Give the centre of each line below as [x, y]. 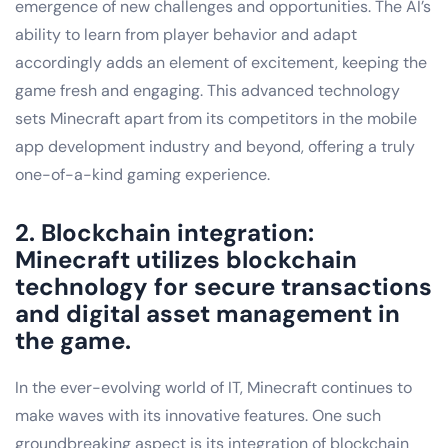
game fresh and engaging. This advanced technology [207, 90]
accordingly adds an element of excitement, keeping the [221, 62]
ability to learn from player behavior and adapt [186, 34]
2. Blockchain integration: [164, 232]
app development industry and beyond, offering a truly [215, 146]
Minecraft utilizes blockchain [186, 259]
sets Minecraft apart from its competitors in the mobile [216, 118]
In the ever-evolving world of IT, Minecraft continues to [213, 387]
